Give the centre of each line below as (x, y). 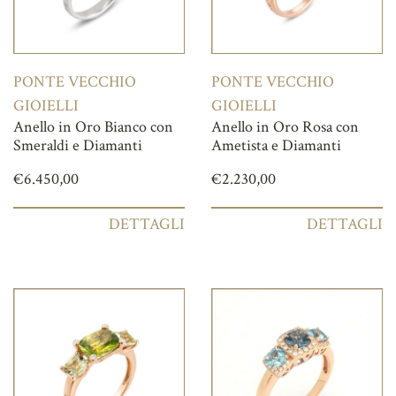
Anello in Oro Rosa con (285, 127)
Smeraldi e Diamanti (78, 146)
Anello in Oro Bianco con (93, 127)
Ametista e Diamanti (276, 146)
